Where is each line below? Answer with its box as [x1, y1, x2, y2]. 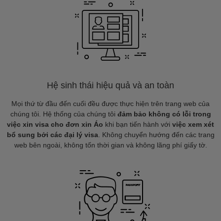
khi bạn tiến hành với [103, 120, 172, 128]
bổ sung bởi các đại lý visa [6, 131, 98, 139]
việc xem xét [172, 120, 214, 128]
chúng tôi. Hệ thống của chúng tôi [10, 110, 117, 118]
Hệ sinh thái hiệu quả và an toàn [47, 80, 174, 90]
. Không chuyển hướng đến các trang [98, 131, 215, 139]
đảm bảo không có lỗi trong [117, 110, 211, 118]
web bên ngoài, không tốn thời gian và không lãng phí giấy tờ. [14, 141, 207, 149]
